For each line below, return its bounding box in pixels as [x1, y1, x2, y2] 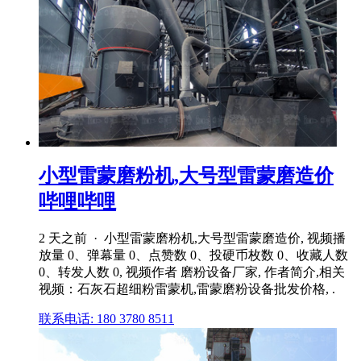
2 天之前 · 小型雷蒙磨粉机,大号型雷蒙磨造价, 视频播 [39, 230, 346, 245]
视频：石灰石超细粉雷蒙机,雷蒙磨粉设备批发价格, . [39, 281, 335, 296]
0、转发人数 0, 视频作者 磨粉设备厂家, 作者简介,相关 [39, 264, 345, 279]
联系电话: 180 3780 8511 [39, 311, 174, 326]
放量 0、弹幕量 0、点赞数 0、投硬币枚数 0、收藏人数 [39, 247, 348, 262]
